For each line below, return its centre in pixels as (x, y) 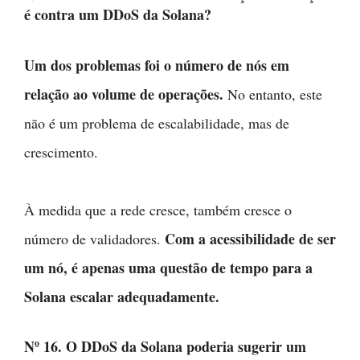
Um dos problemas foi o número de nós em (157, 65)
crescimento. (61, 152)
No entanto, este (273, 94)
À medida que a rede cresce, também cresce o (158, 210)
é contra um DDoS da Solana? (118, 14)
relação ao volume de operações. (124, 94)
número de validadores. (94, 239)
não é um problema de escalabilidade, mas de (157, 123)
